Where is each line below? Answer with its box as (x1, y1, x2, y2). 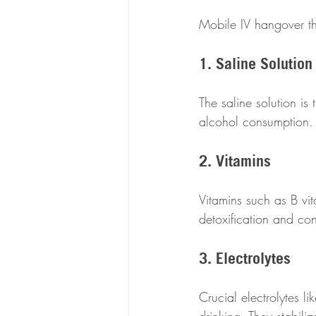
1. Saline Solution (199, 54, 312, 73)
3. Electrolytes (199, 248, 291, 268)
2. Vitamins (199, 151, 271, 171)
